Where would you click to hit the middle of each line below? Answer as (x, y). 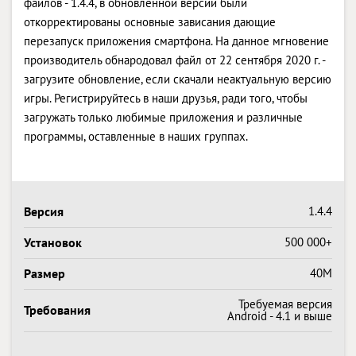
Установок (53, 242)
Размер (44, 273)
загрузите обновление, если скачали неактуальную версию (178, 79)
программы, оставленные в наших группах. (136, 136)
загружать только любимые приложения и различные (163, 117)
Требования (57, 310)
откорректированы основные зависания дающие (150, 21)
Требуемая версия (285, 304)
